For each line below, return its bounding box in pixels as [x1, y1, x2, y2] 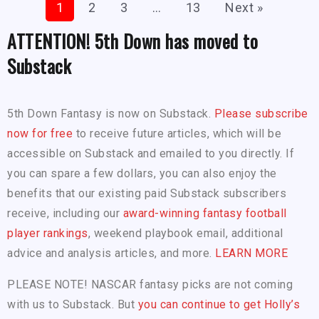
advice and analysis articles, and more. [7, 246, 215, 260]
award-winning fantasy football [122, 206, 287, 220]
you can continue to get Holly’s [137, 297, 300, 311]
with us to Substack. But [7, 297, 138, 311]
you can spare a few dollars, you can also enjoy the [7, 166, 277, 180]
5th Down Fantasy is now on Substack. [7, 106, 214, 120]
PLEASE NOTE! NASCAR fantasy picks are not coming [7, 277, 293, 291]
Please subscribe [214, 106, 308, 120]
